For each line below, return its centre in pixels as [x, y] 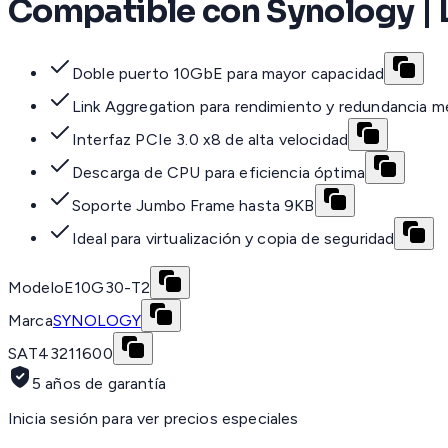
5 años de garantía [99, 384]
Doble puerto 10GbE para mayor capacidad [228, 74]
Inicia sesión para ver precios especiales [153, 419]
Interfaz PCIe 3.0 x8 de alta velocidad [210, 140]
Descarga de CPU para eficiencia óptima [219, 173]
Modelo [36, 288]
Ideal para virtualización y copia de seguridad [233, 239]
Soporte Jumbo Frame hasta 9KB [193, 206]
